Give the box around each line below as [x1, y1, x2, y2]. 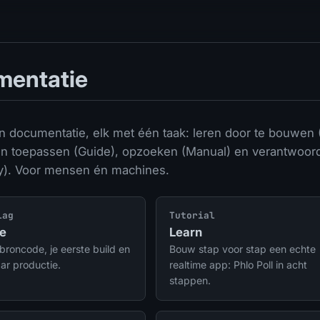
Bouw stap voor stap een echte [169, 242, 316, 255]
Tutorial [169, 209, 215, 221]
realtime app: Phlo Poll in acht [169, 258, 307, 271]
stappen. [169, 274, 211, 286]
